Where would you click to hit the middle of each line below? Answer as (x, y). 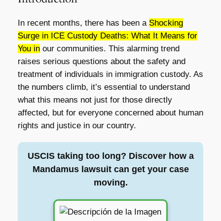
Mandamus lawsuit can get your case (110, 169)
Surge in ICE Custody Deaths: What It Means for (107, 36)
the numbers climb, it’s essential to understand (104, 87)
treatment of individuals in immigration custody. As (110, 74)
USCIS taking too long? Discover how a (110, 156)
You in (29, 48)
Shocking (166, 23)
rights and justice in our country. (77, 125)
